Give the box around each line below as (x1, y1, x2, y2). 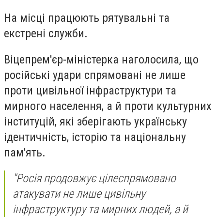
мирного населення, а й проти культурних (4, 99, 212, 113)
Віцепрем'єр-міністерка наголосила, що (4, 52, 199, 66)
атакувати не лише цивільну (13, 187, 145, 201)
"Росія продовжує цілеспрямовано (13, 171, 176, 186)
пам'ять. (4, 145, 46, 159)
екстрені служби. (4, 27, 88, 41)
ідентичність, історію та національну (4, 130, 186, 144)
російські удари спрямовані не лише (4, 68, 186, 82)
